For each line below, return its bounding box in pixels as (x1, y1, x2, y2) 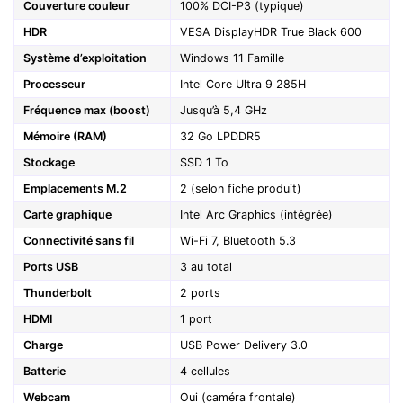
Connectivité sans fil (23, 234, 134, 248)
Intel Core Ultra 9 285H (180, 77, 306, 92)
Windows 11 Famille (180, 51, 284, 66)
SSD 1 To (180, 156, 228, 170)
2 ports (180, 286, 220, 300)
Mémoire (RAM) (23, 130, 107, 144)
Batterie (23, 364, 66, 379)
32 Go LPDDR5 (180, 130, 261, 144)
